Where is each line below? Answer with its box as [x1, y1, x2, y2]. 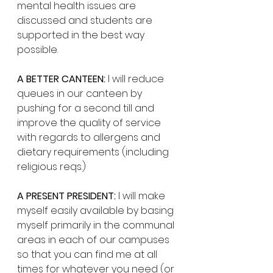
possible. [17, 43, 60, 57]
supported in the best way [17, 28, 147, 42]
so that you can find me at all [17, 247, 160, 261]
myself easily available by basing [17, 204, 176, 218]
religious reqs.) [17, 160, 88, 174]
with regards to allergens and [17, 130, 163, 144]
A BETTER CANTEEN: [17, 72, 105, 86]
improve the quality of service [17, 116, 163, 130]
